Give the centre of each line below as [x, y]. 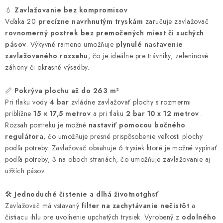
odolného [199, 217]
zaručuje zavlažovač [176, 21]
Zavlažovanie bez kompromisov [71, 10]
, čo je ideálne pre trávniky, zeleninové [148, 56]
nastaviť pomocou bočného [137, 125]
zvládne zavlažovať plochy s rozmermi [131, 102]
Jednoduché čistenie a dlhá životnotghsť [87, 194]
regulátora [24, 136]
